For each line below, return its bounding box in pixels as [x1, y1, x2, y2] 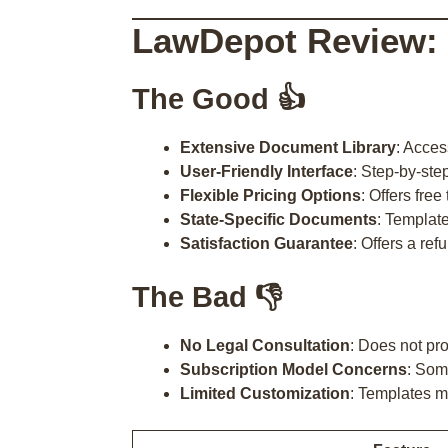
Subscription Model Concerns [180, 361, 407, 378]
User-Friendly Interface [180, 163, 353, 180]
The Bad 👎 [132, 281, 283, 313]
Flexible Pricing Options [180, 187, 361, 204]
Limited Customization [180, 385, 350, 402]
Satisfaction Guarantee [180, 235, 353, 252]
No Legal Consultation [180, 337, 350, 354]
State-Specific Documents [180, 211, 377, 228]
